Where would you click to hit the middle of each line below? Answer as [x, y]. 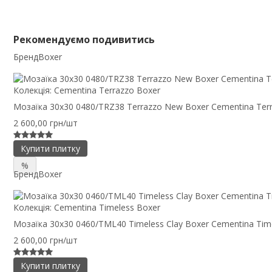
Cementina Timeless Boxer [107, 207]
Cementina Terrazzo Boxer [107, 90]
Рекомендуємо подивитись [84, 40]
